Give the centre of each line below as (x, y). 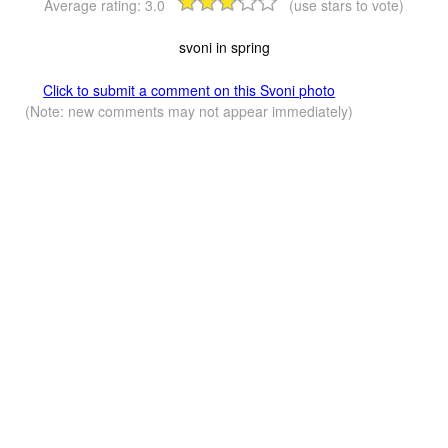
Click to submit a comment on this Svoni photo (189, 90)
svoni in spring (224, 47)
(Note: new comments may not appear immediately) (189, 111)
